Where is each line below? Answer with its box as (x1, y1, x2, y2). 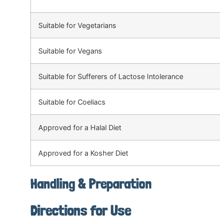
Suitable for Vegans (38, 47, 102, 55)
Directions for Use (30, 202, 131, 219)
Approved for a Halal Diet (38, 123, 121, 132)
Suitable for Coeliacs (38, 98, 106, 106)
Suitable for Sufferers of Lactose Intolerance (38, 72, 183, 81)
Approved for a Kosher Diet (38, 149, 128, 157)
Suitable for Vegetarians (38, 21, 116, 29)
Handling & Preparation (30, 176, 152, 192)
